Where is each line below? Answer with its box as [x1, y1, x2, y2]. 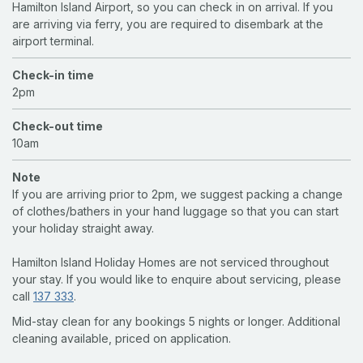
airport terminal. [12, 34, 94, 49]
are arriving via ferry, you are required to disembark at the [12, 17, 323, 32]
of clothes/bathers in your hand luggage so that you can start [12, 204, 339, 219]
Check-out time [12, 119, 103, 134]
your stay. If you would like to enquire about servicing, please [12, 272, 341, 287]
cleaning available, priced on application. [12, 331, 231, 346]
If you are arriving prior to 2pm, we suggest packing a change [12, 187, 343, 202]
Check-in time [12, 68, 94, 83]
